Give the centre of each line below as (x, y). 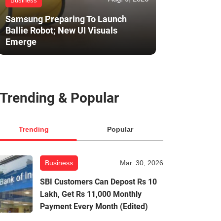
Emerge (21, 42)
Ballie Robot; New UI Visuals (61, 31)
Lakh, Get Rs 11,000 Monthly (91, 194)
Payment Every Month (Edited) (94, 207)
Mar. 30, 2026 (142, 163)
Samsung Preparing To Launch (66, 19)
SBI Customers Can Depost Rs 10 (98, 182)
